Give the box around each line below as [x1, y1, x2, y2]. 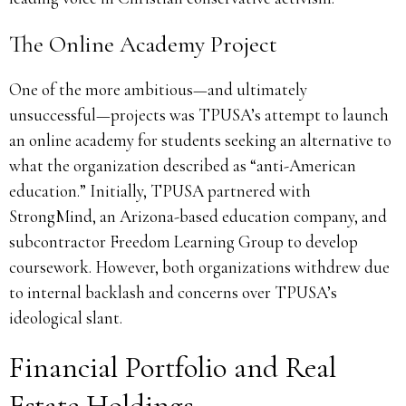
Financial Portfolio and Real [9, 349, 336, 385]
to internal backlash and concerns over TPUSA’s [9, 281, 337, 303]
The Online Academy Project [9, 29, 277, 58]
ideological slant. [9, 306, 122, 328]
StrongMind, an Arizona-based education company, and [9, 205, 387, 227]
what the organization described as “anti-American [9, 154, 356, 176]
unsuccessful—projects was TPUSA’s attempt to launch [9, 103, 389, 125]
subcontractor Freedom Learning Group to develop [9, 230, 358, 252]
